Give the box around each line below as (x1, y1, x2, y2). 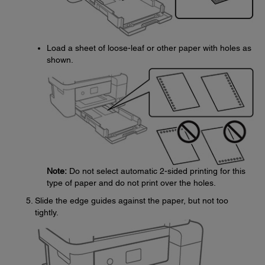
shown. (47, 55, 73, 65)
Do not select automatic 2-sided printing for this (67, 166, 245, 176)
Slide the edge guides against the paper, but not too (35, 196, 228, 206)
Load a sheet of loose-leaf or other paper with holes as (47, 43, 251, 53)
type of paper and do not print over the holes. (47, 178, 216, 188)
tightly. (35, 208, 59, 218)
